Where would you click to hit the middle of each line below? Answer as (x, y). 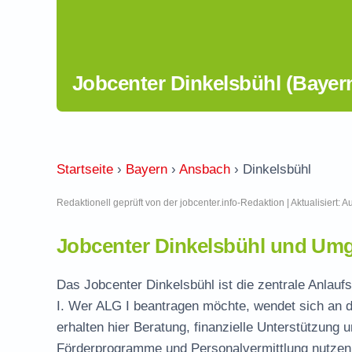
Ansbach (205, 169)
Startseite (85, 169)
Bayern (147, 169)
